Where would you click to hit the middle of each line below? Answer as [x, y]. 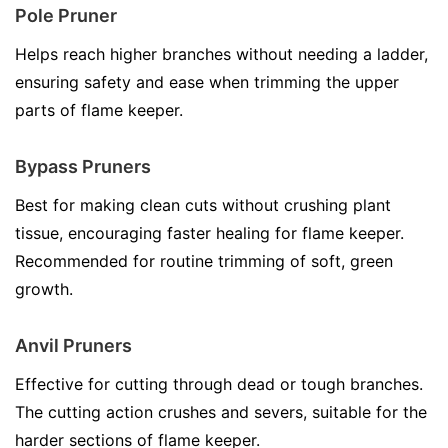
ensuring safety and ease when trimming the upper [207, 82]
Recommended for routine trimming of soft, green [204, 261]
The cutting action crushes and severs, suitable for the [221, 412]
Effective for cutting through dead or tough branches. [219, 384]
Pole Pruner [66, 15]
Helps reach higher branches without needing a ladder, [221, 54]
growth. [44, 289]
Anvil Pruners [73, 345]
